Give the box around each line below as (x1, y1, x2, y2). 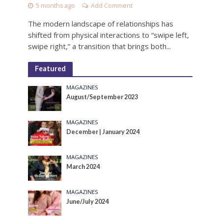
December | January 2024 (66, 128, 140, 136)
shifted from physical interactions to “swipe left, (27, 29, 189, 40)
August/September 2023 (66, 93, 138, 101)
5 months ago (35, 1, 75, 10)
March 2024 (66, 163, 100, 170)
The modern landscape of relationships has (27, 18, 173, 28)
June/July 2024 (66, 197, 109, 205)
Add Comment (90, 1, 133, 10)
